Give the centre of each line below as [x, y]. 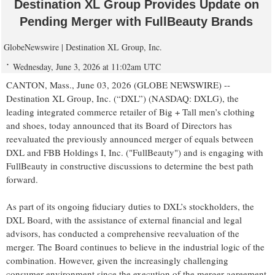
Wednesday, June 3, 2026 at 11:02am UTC [87, 67]
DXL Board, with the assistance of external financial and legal [124, 220]
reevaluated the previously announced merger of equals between [130, 139]
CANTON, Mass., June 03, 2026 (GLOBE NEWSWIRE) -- [118, 85]
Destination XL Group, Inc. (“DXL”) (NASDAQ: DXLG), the [122, 99]
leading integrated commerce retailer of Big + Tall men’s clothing [130, 112]
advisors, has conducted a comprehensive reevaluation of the [123, 234]
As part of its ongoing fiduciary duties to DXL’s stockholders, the [130, 207]
